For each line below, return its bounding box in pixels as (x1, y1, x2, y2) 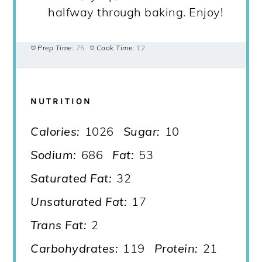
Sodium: (30, 147, 77, 162)
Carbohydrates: (30, 240, 119, 256)
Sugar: (123, 123, 160, 139)
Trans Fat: (30, 217, 87, 232)
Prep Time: (37, 43, 74, 52)
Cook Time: (96, 43, 135, 52)
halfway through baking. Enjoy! (48, 4, 223, 19)
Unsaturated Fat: (30, 194, 127, 209)
